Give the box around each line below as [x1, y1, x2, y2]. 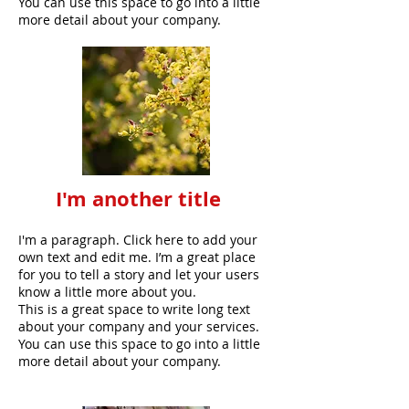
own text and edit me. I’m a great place [18, 247, 256, 266]
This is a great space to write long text [18, 299, 250, 318]
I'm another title [56, 184, 221, 213]
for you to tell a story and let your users [18, 265, 259, 283]
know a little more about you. [18, 282, 196, 300]
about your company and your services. [18, 317, 259, 335]
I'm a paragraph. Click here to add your [18, 230, 257, 248]
